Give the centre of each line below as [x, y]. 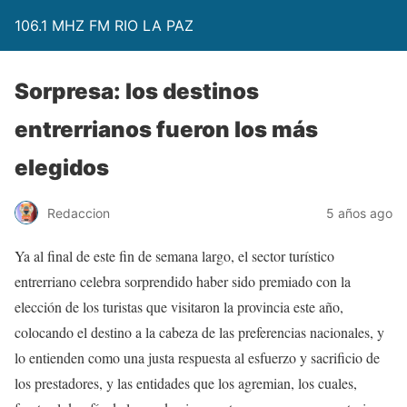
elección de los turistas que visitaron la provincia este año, [179, 307]
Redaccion [79, 213]
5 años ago [359, 213]
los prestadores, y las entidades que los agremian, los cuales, [186, 383]
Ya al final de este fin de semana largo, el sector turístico [174, 256]
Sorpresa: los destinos [137, 91]
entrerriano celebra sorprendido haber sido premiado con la [183, 281]
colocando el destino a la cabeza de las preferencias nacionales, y [199, 332]
